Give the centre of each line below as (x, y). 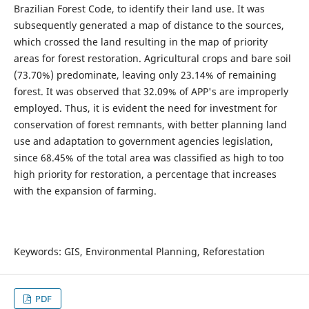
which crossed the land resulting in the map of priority (140, 42)
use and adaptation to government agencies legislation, (143, 141)
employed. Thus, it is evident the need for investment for (145, 108)
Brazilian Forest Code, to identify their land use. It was (139, 9)
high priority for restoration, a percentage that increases (145, 175)
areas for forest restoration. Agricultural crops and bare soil (152, 59)
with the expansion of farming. (85, 191)
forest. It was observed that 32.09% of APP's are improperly (151, 92)
